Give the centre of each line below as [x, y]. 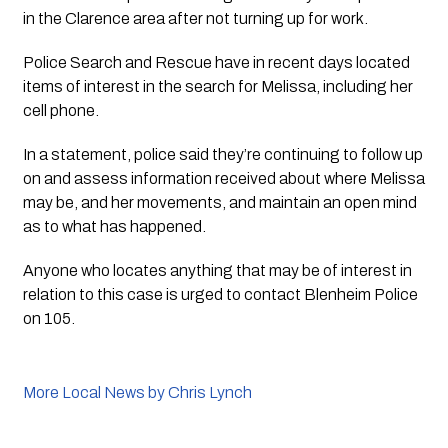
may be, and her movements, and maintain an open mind [219, 202]
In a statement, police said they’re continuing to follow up [222, 154]
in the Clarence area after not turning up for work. [195, 18]
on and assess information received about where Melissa [223, 178]
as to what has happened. [114, 226]
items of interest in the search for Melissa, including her [217, 86]
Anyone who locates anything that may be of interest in [217, 270]
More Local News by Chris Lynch [137, 392]
